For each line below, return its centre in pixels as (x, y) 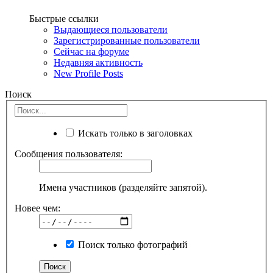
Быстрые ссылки (64, 18)
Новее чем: (37, 208)
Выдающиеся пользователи (111, 29)
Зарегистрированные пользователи (127, 40)
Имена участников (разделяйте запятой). (123, 188)
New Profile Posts (88, 73)
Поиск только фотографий (132, 245)
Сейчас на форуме (91, 51)
